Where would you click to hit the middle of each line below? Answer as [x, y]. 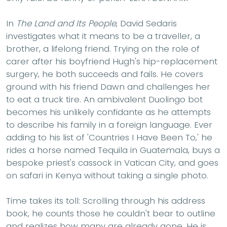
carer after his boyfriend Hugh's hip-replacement [112, 62]
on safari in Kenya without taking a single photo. [107, 176]
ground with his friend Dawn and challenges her [108, 87]
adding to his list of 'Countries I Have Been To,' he [109, 138]
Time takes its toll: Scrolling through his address [106, 201]
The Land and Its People [66, 24]
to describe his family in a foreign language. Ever [109, 125]
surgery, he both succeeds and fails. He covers [105, 74]
